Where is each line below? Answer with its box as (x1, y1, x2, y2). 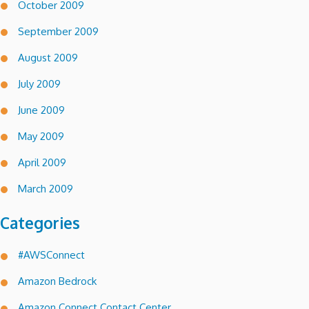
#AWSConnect (18, 248, 85, 262)
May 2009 (18, 129, 64, 143)
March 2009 (18, 181, 73, 195)
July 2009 (18, 77, 61, 90)
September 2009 (18, 24, 99, 38)
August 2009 (18, 50, 78, 64)
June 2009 (18, 103, 65, 117)
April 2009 (18, 155, 66, 169)
